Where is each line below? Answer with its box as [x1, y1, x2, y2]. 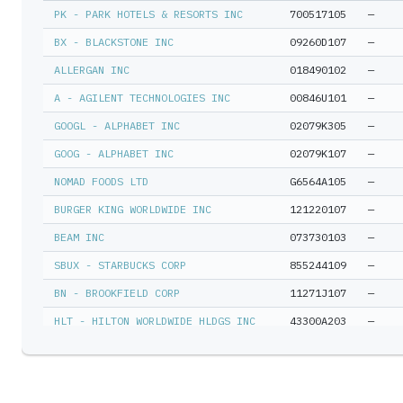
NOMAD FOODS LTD [54, 175, 148, 188]
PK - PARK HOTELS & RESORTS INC [54, 7, 243, 21]
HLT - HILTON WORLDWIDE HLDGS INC [54, 314, 255, 327]
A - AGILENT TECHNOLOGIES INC [54, 91, 230, 104]
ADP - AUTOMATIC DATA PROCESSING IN [54, 342, 268, 355]
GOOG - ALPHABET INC [54, 147, 174, 160]
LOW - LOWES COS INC [54, 370, 174, 383]
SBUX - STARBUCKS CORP [54, 258, 186, 272]
